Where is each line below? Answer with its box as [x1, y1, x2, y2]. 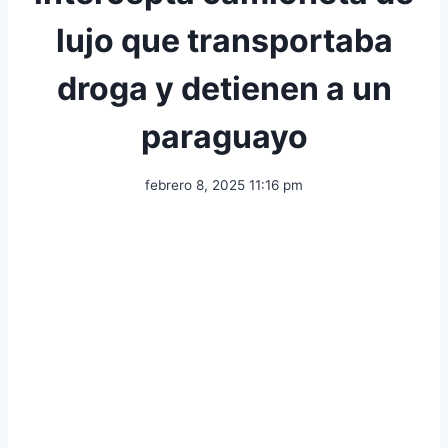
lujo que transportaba [55, 20, 393, 60]
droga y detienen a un [56, 68, 392, 108]
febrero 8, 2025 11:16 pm [145, 176, 303, 193]
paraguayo [140, 116, 308, 156]
